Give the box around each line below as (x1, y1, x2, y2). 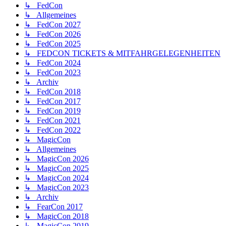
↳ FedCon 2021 (24, 116, 81, 125)
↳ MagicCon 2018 (24, 212, 89, 221)
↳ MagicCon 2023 (24, 183, 89, 192)
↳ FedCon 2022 (24, 126, 81, 135)
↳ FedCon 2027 (24, 20, 81, 29)
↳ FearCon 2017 (24, 202, 83, 211)
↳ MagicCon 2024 (24, 174, 89, 183)
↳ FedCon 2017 (24, 97, 81, 106)
